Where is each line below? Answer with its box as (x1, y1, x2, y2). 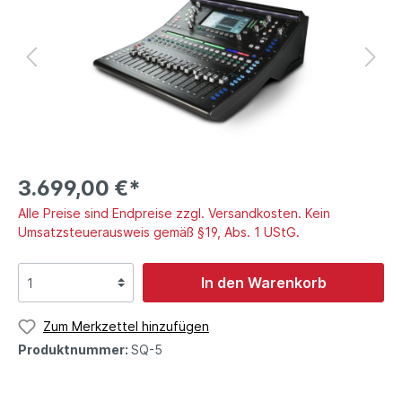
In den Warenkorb (200, 274, 327, 293)
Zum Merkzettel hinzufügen (43, 319, 209, 335)
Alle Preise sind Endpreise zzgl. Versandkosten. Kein (18, 205, 330, 222)
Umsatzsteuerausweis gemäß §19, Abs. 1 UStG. (18, 224, 300, 240)
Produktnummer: (18, 341, 131, 357)
